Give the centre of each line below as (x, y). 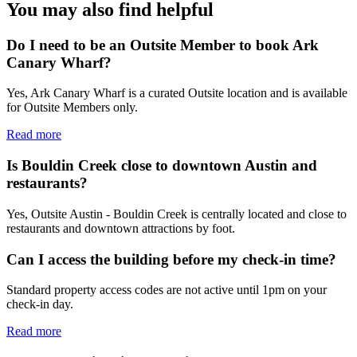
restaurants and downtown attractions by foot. (121, 228)
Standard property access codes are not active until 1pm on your (167, 290)
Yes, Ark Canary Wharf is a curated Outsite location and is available (177, 93)
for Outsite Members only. (72, 108)
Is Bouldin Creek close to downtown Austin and (162, 166)
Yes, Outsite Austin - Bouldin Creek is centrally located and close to (177, 214)
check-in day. (40, 304)
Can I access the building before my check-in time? (171, 259)
